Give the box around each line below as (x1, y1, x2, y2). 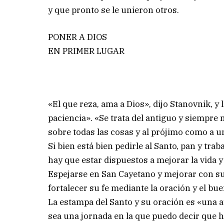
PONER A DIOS (48, 31, 107, 42)
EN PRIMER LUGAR (48, 45, 125, 56)
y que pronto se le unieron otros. (48, 4, 179, 15)
